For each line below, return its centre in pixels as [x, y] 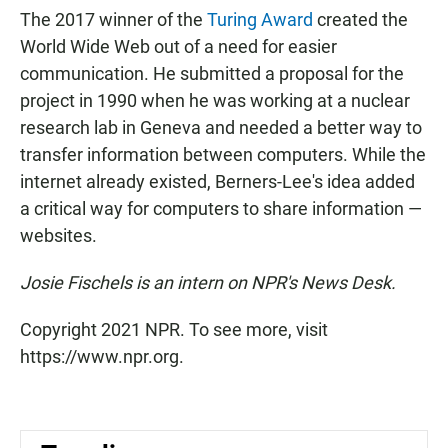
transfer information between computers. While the [223, 155]
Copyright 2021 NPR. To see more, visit [174, 330]
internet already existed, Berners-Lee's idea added [217, 182]
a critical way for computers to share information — [221, 209]
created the [360, 20]
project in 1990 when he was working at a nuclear [215, 101]
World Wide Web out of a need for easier [178, 47]
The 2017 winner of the [113, 20]
